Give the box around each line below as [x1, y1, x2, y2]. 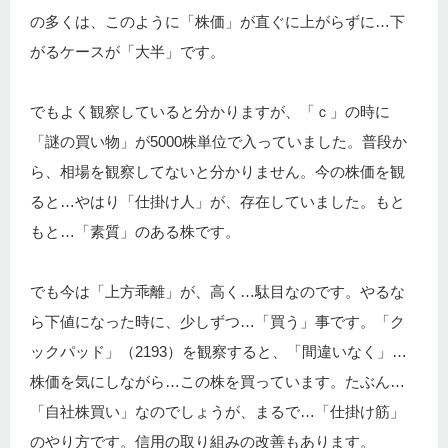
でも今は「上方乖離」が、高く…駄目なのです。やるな [30, 283, 405, 301]
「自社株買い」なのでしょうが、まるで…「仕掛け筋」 [30, 403, 405, 421]
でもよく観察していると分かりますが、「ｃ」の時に [30, 103, 390, 121]
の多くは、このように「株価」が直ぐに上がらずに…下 [30, 13, 405, 31]
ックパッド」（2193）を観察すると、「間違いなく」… [30, 343, 407, 361]
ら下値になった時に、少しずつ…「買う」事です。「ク [30, 313, 405, 331]
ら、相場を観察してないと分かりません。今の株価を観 [30, 163, 405, 181]
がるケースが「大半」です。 [30, 43, 225, 61]
